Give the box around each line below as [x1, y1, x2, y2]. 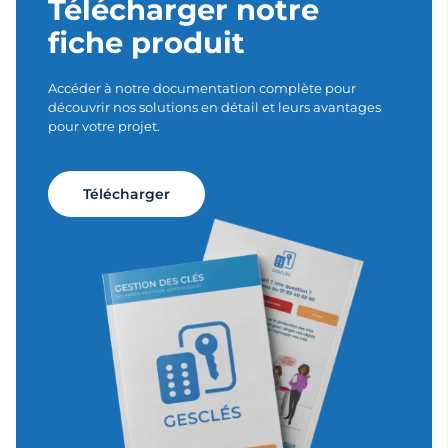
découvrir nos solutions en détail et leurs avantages [48, 98, 381, 115]
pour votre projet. [48, 117, 160, 134]
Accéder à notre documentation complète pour [48, 79, 356, 96]
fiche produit [48, 24, 245, 60]
